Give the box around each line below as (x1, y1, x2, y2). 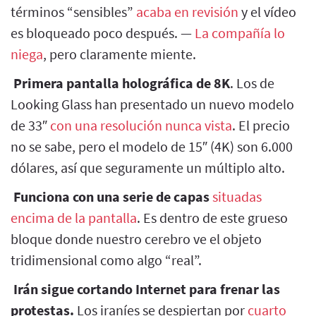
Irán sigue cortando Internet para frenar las (13, 279, 280, 298)
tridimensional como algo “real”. (11, 250, 202, 269)
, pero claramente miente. (43, 44, 196, 63)
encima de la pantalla (11, 208, 137, 226)
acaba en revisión (136, 2, 238, 20)
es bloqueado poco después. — (11, 23, 195, 42)
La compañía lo (195, 23, 285, 42)
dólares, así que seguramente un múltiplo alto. (11, 158, 285, 176)
